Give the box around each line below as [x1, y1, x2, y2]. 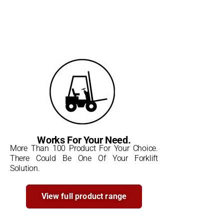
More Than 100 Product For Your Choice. [10, 143, 158, 153]
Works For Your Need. [37, 133, 131, 146]
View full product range [41, 191, 127, 201]
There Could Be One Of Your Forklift [10, 153, 158, 163]
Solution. [10, 163, 40, 173]
